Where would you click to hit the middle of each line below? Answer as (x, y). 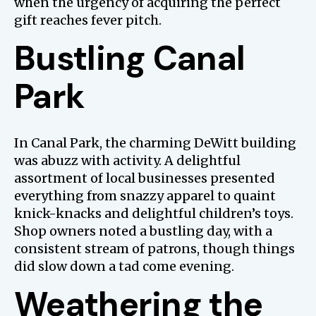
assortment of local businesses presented (145, 178)
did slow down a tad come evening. (124, 267)
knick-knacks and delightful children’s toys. (154, 214)
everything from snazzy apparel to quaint (145, 196)
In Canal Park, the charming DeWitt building (155, 143)
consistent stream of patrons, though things (154, 249)
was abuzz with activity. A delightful (127, 161)
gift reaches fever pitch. (88, 20)
